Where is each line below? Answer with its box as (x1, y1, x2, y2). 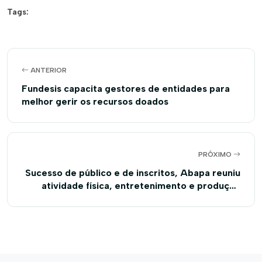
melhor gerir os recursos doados (22, 96, 168, 107)
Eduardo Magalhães (152, 206, 240, 217)
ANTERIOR (29, 66, 67, 74)
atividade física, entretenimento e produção (42, 180, 240, 191)
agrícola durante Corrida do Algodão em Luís (37, 193, 240, 204)
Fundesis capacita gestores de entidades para (22, 83, 230, 94)
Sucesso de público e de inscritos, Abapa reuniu (25, 167, 240, 178)
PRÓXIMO (198, 150, 233, 158)
